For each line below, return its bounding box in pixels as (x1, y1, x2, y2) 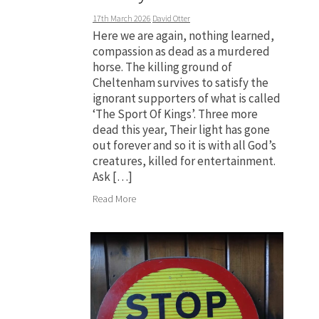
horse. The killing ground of (93, 59, 232, 75)
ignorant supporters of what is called (93, 90, 281, 107)
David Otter (152, 13, 190, 24)
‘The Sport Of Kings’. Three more (93, 106, 258, 122)
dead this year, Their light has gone (93, 122, 270, 138)
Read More (93, 192, 136, 206)
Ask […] (93, 169, 132, 185)
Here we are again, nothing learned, (93, 28, 274, 44)
